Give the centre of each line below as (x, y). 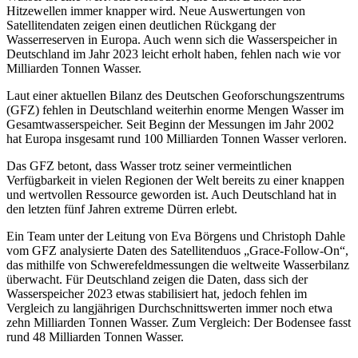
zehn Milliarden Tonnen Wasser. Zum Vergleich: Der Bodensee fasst (179, 322)
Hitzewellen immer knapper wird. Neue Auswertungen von (156, 11)
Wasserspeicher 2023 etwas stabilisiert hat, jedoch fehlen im (157, 294)
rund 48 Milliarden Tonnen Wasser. (95, 337)
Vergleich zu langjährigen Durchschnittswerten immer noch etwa (169, 308)
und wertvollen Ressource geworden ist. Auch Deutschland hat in (171, 195)
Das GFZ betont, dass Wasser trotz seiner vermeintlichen (149, 166)
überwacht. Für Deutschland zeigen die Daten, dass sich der (157, 279)
